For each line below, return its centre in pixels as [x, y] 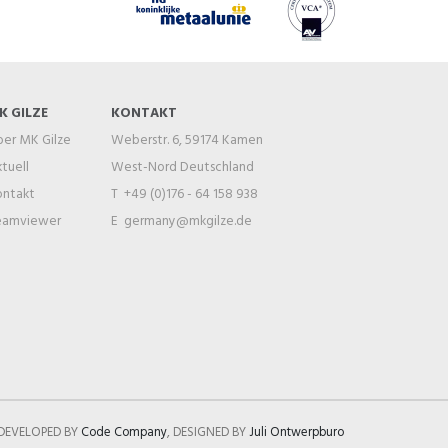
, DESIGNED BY [207, 433]
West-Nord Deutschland [182, 167]
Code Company [123, 433]
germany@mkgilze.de [188, 221]
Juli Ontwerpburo [296, 433]
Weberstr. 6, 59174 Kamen [187, 140]
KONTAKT [144, 113]
